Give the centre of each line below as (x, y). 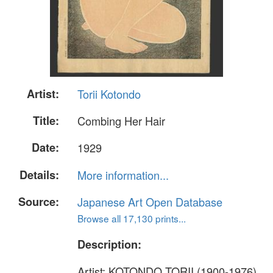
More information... (123, 175)
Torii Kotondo (109, 94)
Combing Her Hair (121, 121)
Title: (46, 121)
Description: (109, 244)
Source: (39, 201)
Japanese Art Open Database (150, 201)
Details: (39, 175)
